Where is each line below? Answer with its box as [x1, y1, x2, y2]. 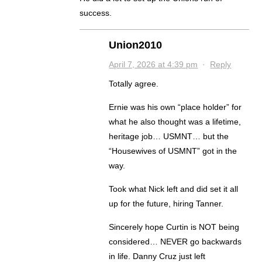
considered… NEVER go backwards [109, 237, 242, 247]
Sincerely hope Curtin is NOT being [109, 222, 240, 232]
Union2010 [109, 39, 163, 51]
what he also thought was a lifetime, [109, 117, 242, 127]
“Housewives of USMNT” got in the [109, 146, 237, 156]
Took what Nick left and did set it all [109, 184, 239, 194]
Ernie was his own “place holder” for [109, 102, 242, 112]
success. [80, 8, 112, 18]
